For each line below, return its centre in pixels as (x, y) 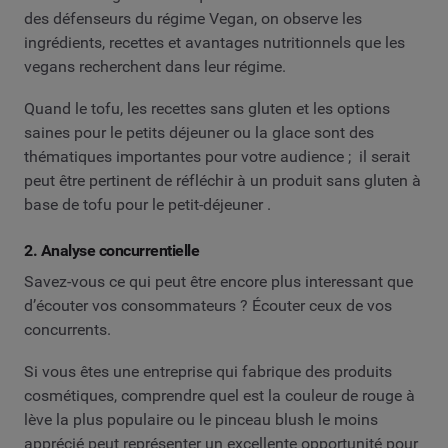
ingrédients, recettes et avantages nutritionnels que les (214, 42)
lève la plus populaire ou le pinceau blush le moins (201, 419)
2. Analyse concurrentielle (112, 250)
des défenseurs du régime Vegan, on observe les (193, 18)
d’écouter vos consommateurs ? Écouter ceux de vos (208, 306)
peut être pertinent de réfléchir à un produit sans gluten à (222, 180)
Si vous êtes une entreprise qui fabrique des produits (208, 371)
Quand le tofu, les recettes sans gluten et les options (207, 108)
